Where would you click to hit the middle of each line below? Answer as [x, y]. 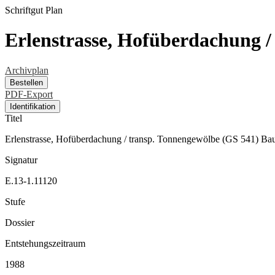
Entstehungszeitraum [45, 243]
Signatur [21, 160]
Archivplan [27, 70]
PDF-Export [29, 94]
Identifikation [33, 106]
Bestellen [26, 82]
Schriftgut [24, 10]
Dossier [20, 222]
